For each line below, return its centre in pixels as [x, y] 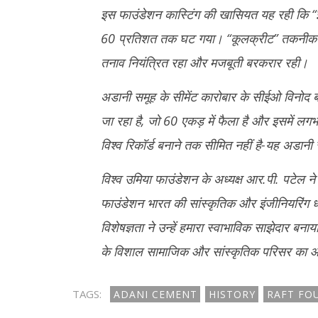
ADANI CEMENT [155, 295]
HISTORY [232, 295]
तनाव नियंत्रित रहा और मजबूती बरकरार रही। [204, 63]
